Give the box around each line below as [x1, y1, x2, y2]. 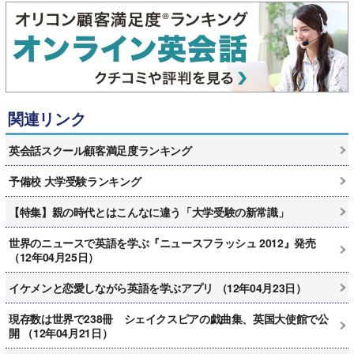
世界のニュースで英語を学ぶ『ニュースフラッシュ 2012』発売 [9, 234, 316, 250]
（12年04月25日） [9, 248, 99, 265]
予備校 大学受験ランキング [9, 172, 141, 189]
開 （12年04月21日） [9, 324, 113, 341]
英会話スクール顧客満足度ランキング [9, 141, 192, 158]
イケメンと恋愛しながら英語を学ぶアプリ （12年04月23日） [9, 279, 307, 296]
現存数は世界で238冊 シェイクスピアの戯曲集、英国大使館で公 [9, 310, 329, 326]
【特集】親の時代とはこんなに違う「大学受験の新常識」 [9, 203, 289, 220]
